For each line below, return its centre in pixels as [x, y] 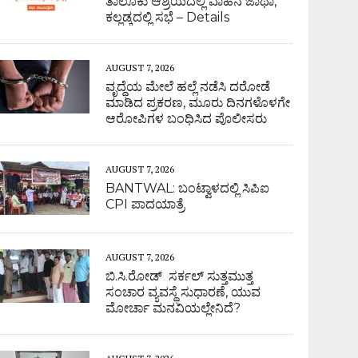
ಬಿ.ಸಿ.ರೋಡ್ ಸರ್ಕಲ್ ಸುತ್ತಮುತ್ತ [180, 276]
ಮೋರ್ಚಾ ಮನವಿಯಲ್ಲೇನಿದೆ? [173, 308]
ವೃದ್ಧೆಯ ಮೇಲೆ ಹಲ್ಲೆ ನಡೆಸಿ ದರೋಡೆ [188, 86]
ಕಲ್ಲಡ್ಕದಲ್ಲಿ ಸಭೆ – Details [168, 17]
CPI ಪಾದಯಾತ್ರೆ [145, 204]
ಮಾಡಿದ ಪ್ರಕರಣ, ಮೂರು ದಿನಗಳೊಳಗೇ [198, 102]
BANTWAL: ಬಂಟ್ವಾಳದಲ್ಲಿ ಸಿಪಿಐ [188, 188]
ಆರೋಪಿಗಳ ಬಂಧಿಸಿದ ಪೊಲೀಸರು [187, 118]
